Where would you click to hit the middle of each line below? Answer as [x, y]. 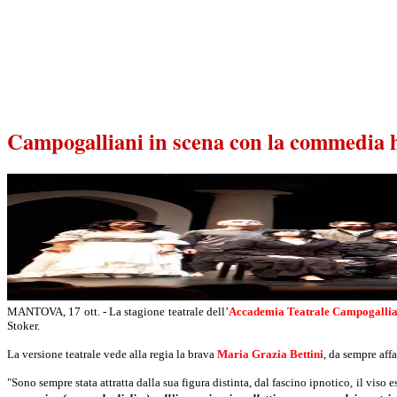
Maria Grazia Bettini [270, 354]
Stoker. [23, 326]
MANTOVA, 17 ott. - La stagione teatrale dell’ [118, 312]
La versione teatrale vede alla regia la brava [112, 354]
